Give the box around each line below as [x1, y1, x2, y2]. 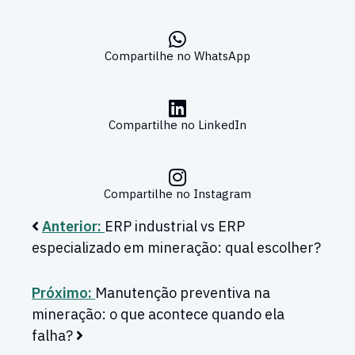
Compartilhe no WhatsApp [105, 48, 250, 64]
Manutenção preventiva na [95, 284, 270, 303]
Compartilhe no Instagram [104, 186, 251, 202]
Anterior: [42, 217, 105, 236]
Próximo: [32, 284, 95, 303]
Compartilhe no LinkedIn [109, 117, 246, 133]
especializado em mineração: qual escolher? [32, 239, 321, 258]
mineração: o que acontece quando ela [32, 305, 284, 324]
